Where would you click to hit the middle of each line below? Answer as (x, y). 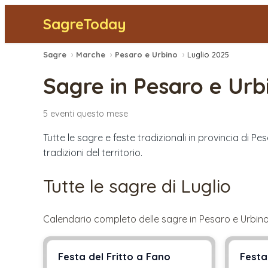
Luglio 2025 (208, 55)
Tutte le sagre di (112, 186)
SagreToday (85, 24)
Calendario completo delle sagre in (121, 219)
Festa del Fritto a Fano (114, 257)
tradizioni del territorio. (93, 152)
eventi (62, 113)
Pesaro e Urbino (146, 55)
